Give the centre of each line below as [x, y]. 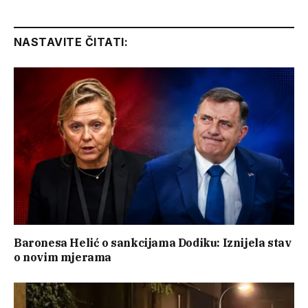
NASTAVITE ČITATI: [71, 42]
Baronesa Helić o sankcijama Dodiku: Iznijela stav [153, 243]
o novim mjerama [63, 257]
